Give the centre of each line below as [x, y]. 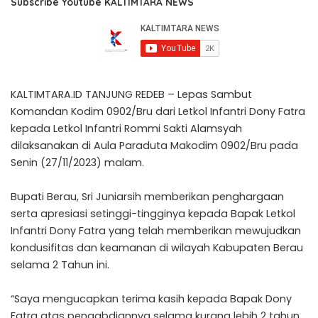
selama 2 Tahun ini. [60, 264]
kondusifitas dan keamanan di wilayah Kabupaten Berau [157, 247]
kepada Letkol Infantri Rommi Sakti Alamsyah [126, 128]
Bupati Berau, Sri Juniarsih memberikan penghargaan [147, 196]
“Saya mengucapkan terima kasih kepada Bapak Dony [151, 298]
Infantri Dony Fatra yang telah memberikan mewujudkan [156, 230]
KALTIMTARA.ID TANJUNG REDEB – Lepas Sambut [131, 94]
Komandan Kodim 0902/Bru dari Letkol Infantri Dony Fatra [158, 111]
